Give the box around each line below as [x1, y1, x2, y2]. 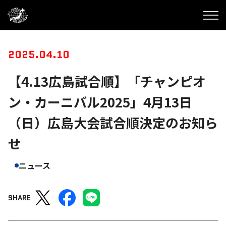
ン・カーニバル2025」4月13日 [8, 92, 192, 111]
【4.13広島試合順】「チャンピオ [8, 72, 206, 90]
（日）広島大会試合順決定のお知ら [8, 113, 218, 132]
